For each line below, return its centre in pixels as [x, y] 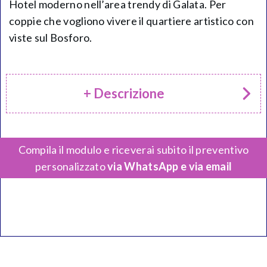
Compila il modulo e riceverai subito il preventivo [133, 150]
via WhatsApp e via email [170, 166]
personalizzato [71, 166]
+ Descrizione [124, 93]
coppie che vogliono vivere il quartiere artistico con [131, 21]
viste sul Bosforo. [51, 38]
